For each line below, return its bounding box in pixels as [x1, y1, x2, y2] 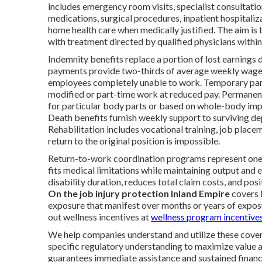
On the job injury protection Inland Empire [48, 187, 230, 199]
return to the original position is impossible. [48, 135, 220, 146]
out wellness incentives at [48, 211, 151, 222]
